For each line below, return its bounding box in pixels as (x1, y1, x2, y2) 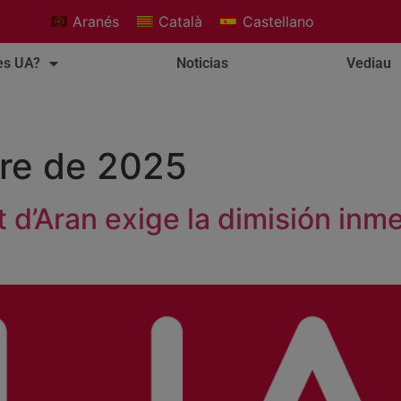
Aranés (72, 13, 119, 31)
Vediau (346, 55, 391, 72)
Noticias (176, 55, 228, 72)
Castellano (242, 13, 314, 31)
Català (158, 13, 203, 31)
